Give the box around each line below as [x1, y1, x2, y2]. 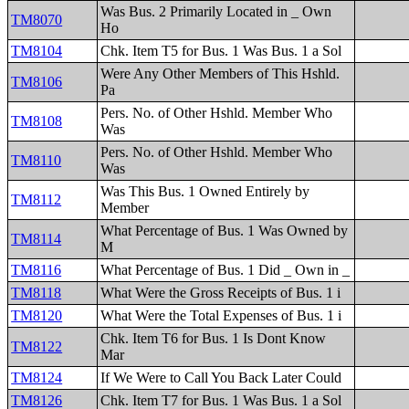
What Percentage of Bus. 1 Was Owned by [100, 223, 349, 238]
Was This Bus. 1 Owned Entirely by [100, 184, 310, 199]
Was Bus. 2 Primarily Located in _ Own [100, 4, 332, 19]
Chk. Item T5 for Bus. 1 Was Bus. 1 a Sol [100, 43, 342, 58]
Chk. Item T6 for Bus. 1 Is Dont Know [100, 330, 327, 346]
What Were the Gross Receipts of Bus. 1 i [100, 285, 341, 300]
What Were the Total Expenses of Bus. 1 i [100, 308, 342, 323]
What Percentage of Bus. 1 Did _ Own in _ [100, 262, 351, 278]
